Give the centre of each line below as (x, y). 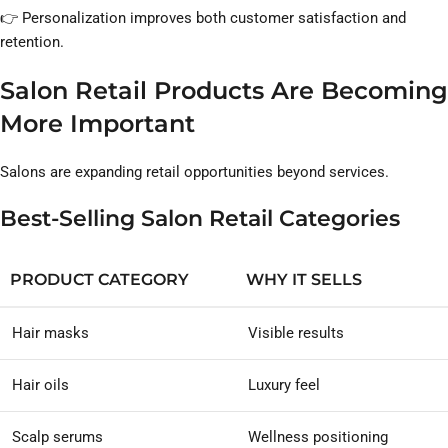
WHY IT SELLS (304, 280)
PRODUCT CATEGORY (99, 280)
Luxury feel (284, 385)
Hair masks (50, 333)
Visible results (296, 333)
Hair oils (40, 385)
